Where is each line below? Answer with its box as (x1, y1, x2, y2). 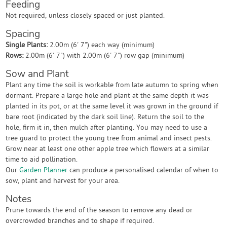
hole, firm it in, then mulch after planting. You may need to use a (6, 123, 208, 133)
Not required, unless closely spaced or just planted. (6, 11, 165, 21)
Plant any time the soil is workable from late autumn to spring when (6, 81, 219, 90)
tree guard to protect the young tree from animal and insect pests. (6, 134, 212, 143)
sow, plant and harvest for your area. (6, 176, 120, 186)
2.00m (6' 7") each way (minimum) (50, 41, 155, 50)
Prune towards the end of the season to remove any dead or (6, 206, 193, 215)
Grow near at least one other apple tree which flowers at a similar (6, 144, 210, 154)
